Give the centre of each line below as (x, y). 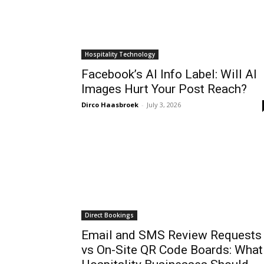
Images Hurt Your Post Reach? (164, 89)
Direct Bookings (109, 215)
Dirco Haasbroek (110, 105)
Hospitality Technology (120, 54)
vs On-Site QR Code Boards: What (172, 250)
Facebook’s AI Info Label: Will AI (169, 74)
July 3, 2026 (164, 105)
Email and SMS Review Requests (171, 235)
